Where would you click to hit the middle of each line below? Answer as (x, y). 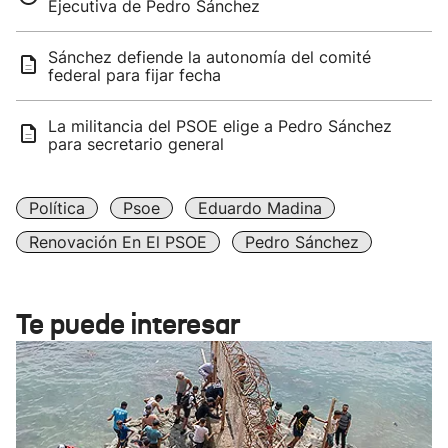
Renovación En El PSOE (118, 242)
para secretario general (136, 144)
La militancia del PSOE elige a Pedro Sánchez (220, 126)
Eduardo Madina (260, 208)
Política (57, 208)
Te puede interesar (128, 324)
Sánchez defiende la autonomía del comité (209, 57)
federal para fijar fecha (134, 75)
